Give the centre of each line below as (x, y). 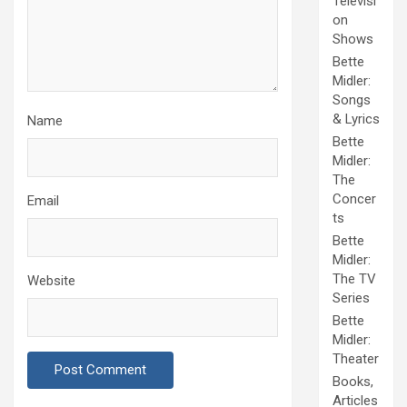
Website (51, 281)
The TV (354, 279)
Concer (354, 199)
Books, (353, 382)
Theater (356, 359)
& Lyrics (356, 119)
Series (351, 298)
